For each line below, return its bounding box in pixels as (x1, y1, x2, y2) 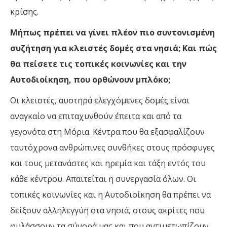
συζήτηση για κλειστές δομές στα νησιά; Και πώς (10, 42, 217, 54)
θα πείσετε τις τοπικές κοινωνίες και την (10, 58, 186, 69)
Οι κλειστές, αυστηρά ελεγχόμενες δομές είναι (10, 94, 190, 106)
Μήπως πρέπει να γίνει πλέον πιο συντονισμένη (10, 26, 215, 38)
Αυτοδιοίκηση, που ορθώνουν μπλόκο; (10, 73, 170, 85)
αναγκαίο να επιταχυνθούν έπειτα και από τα (10, 110, 181, 122)
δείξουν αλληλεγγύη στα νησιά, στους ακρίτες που (10, 204, 205, 216)
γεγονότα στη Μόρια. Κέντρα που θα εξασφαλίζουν (10, 126, 205, 137)
